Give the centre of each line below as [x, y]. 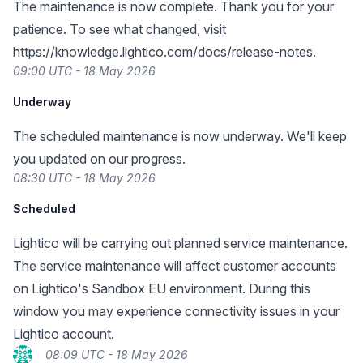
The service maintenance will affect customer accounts [175, 266]
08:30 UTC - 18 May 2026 [84, 178]
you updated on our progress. [99, 159]
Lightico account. [64, 334]
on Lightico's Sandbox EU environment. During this [162, 288]
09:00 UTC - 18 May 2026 [84, 71]
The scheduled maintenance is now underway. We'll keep [180, 136]
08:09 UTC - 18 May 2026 [117, 354]
